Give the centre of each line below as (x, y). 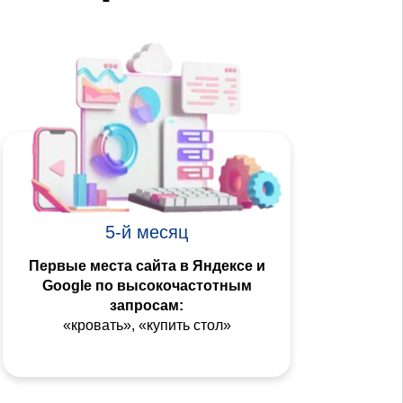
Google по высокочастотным (147, 285)
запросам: (146, 305)
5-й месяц (146, 232)
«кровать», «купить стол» (147, 325)
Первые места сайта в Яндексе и (147, 265)
